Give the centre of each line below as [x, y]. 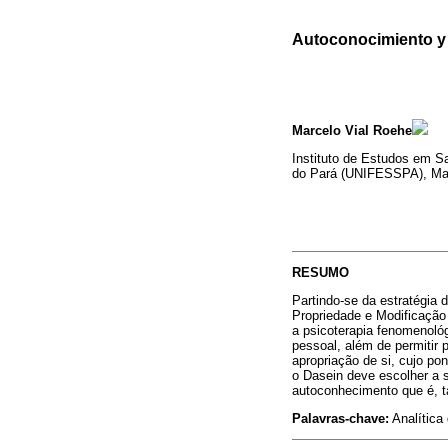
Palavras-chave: [340, 419]
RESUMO [320, 272]
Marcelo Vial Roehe [352, 130]
